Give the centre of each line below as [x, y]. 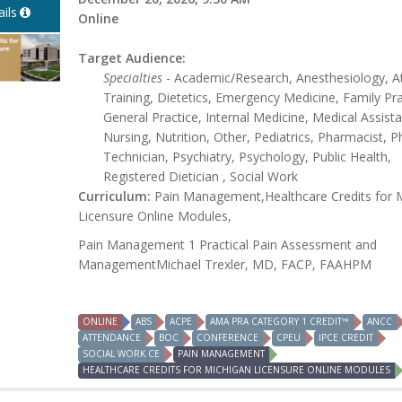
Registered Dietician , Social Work [201, 177]
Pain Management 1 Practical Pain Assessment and [227, 245]
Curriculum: [114, 197]
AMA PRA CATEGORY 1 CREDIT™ [280, 322]
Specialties [133, 78]
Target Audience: [132, 58]
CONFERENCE [227, 338]
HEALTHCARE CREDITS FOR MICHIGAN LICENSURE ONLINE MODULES [236, 370]
